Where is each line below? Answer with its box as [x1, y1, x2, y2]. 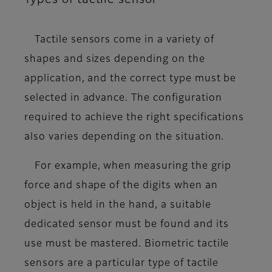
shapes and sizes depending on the [24, 55, 205, 65]
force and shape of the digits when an [24, 181, 218, 191]
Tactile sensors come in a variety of [24, 35, 214, 46]
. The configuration [125, 93, 222, 104]
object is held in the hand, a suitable [24, 200, 211, 211]
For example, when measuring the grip [24, 161, 231, 172]
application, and [24, 74, 110, 84]
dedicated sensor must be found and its [24, 220, 229, 230]
